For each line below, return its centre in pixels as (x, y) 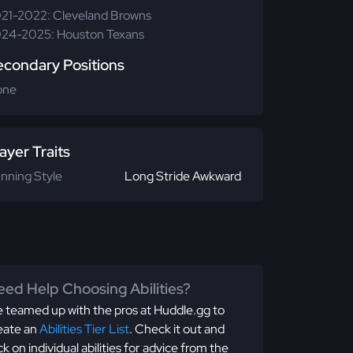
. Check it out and (177, 329)
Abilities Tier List (84, 329)
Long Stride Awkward (183, 176)
